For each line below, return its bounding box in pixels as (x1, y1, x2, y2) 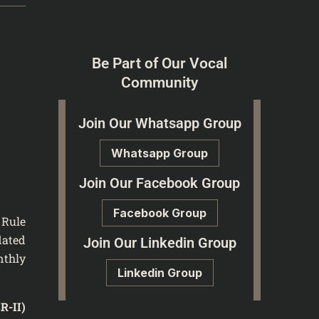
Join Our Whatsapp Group (78, 114, 241, 132)
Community (121, 73, 199, 91)
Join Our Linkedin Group (83, 234, 236, 251)
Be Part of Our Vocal (92, 54, 228, 72)
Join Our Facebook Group (79, 174, 241, 192)
